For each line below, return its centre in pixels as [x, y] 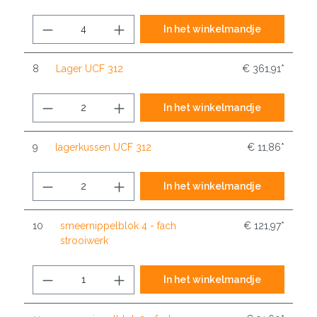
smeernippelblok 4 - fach [118, 226]
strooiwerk [84, 241]
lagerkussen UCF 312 [103, 148]
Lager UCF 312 [90, 69]
